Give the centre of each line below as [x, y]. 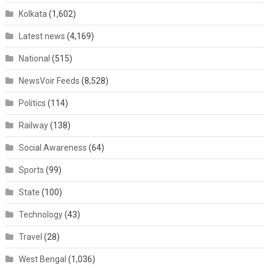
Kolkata [33, 14]
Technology [40, 215]
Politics [32, 103]
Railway [33, 125]
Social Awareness [52, 148]
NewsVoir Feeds [49, 81]
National [34, 58]
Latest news [42, 36]
